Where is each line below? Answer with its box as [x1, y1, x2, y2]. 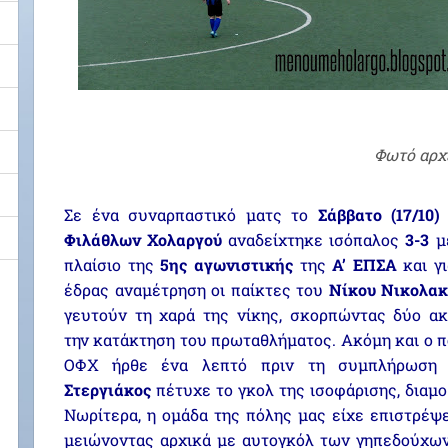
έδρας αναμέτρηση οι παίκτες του [64, 279, 329, 300]
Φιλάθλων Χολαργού [64, 229, 223, 250]
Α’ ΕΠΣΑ [332, 254, 397, 275]
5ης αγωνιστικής [160, 254, 293, 275]
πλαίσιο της [64, 254, 161, 275]
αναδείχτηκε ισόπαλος [222, 229, 400, 250]
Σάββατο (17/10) [317, 204, 441, 225]
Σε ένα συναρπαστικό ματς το [64, 204, 318, 225]
